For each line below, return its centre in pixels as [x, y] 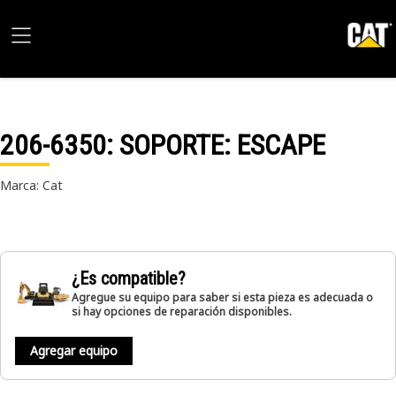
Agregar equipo [74, 350]
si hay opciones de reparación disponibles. [182, 312]
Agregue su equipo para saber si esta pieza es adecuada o [222, 297]
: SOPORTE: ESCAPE [216, 145]
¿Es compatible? [129, 278]
